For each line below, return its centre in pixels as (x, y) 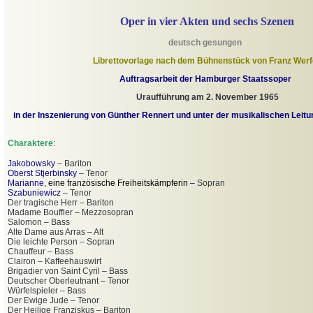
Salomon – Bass (39, 223)
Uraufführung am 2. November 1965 (207, 97)
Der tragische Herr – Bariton (61, 203)
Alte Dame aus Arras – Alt (56, 232)
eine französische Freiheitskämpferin (119, 183)
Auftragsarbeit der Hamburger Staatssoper (205, 79)
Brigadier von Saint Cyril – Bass (68, 271)
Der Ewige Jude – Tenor (53, 301)
